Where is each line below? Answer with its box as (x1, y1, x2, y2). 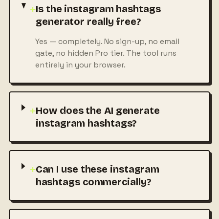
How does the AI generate (36, 105, 160, 117)
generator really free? (36, 16, 141, 28)
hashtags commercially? (35, 176, 151, 188)
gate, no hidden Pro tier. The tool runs (35, 48, 176, 59)
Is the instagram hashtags (36, 3, 161, 15)
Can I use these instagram (35, 163, 160, 175)
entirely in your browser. (35, 60, 126, 70)
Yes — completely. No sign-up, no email (35, 36, 179, 47)
